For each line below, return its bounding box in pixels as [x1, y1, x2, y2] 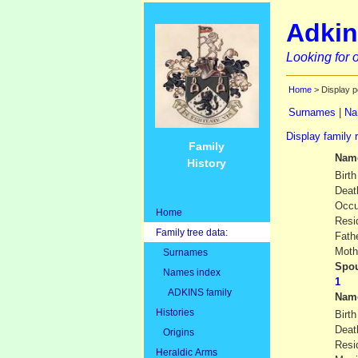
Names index [155, 266, 221, 277]
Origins [155, 326, 194, 337]
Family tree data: [155, 226, 228, 237]
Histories [155, 306, 194, 317]
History [187, 156, 226, 169]
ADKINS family [155, 286, 232, 297]
